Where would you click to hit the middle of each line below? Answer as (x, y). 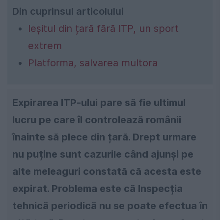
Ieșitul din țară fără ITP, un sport (103, 28)
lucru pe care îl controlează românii (97, 120)
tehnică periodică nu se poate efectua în (110, 206)
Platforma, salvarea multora (93, 63)
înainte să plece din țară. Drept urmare (104, 137)
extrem (45, 45)
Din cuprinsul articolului (68, 11)
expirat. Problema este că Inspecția (97, 188)
